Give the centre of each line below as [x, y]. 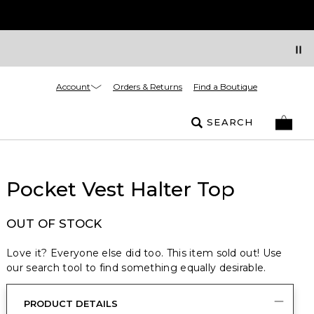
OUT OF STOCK [54, 224]
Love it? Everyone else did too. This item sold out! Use [144, 253]
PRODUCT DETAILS [71, 303]
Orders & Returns [148, 87]
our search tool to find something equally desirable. [136, 268]
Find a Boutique [225, 87]
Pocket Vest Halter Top [121, 189]
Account [73, 86]
